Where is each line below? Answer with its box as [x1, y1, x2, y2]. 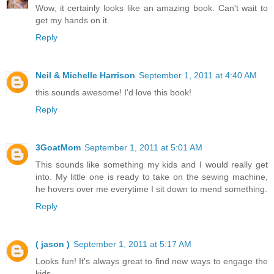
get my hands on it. [35, 15, 109, 26]
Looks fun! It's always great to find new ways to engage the [35, 256, 268, 267]
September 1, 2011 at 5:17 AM [73, 239, 191, 250]
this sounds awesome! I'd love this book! [35, 87, 191, 98]
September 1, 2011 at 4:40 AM [139, 70, 257, 81]
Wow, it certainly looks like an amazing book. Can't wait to [35, 3, 268, 13]
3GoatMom [35, 143, 81, 153]
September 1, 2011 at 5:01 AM [84, 143, 202, 153]
